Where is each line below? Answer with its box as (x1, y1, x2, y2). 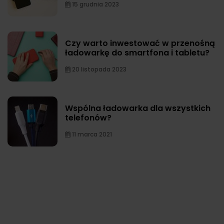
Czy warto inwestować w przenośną (65, 37, 215, 49)
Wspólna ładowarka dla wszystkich (65, 102, 210, 114)
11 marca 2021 (70, 129, 112, 138)
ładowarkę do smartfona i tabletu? (65, 46, 209, 58)
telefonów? (65, 111, 111, 123)
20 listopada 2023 (70, 64, 126, 73)
